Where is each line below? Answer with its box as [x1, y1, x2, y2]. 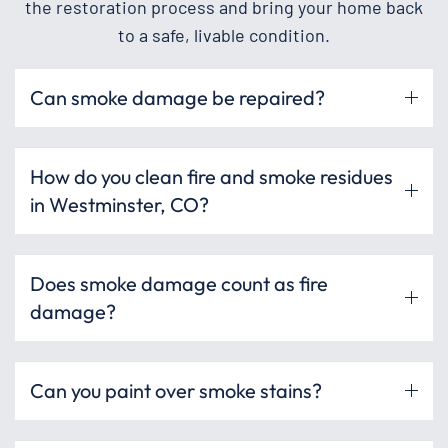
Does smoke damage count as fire [30, 270, 328, 296]
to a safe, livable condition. [118, 23, 330, 46]
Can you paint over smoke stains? [30, 377, 322, 403]
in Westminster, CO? [30, 191, 209, 217]
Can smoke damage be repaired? [30, 84, 325, 110]
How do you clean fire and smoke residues [30, 163, 393, 189]
